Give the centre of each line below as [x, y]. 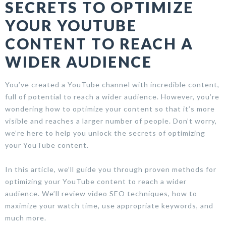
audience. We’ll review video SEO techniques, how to [101, 193]
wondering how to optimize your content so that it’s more [110, 108]
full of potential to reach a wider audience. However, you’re [112, 96]
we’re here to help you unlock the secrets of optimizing [105, 133]
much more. [26, 217]
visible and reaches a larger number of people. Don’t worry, [111, 121]
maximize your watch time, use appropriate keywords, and [109, 205]
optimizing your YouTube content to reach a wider [96, 181]
